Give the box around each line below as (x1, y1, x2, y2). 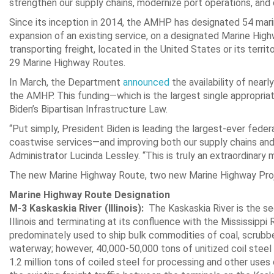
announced (123, 76, 169, 88)
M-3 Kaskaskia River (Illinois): (9, 202, 149, 214)
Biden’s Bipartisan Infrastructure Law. (9, 103, 168, 115)
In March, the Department (9, 76, 123, 88)
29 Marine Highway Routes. (9, 57, 125, 68)
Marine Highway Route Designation (9, 189, 170, 201)
